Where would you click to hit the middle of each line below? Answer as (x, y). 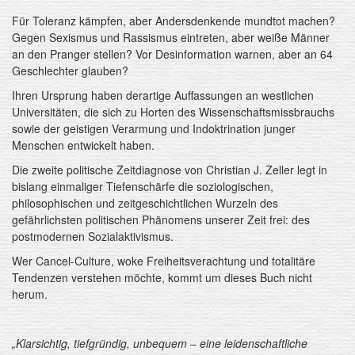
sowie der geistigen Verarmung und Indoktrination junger (154, 128)
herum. (30, 294)
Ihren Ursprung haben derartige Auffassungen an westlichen (163, 95)
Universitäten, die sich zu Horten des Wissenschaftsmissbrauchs (173, 111)
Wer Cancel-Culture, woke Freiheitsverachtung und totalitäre (164, 260)
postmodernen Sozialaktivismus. (93, 236)
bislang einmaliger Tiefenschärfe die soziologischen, (143, 186)
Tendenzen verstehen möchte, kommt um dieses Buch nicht (162, 277)
